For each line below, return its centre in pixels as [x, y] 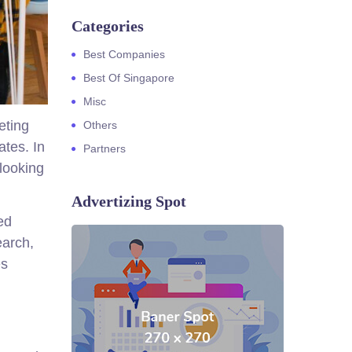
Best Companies [124, 54]
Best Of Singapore [129, 78]
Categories [108, 26]
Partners [104, 148]
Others [100, 125]
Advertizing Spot [129, 201]
